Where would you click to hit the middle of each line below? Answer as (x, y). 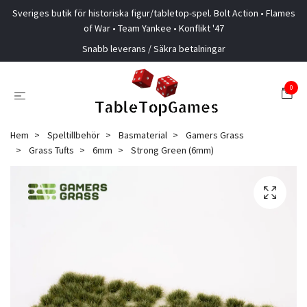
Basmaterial (143, 135)
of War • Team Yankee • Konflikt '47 (153, 28)
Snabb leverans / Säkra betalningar (153, 49)
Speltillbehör (74, 135)
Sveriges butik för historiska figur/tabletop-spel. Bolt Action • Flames (153, 13)
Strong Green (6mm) (171, 150)
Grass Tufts (51, 150)
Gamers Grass (215, 135)
